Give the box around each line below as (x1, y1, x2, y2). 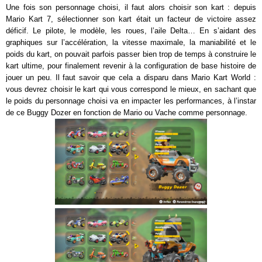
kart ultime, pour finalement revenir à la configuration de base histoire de (6, 61, 256, 71)
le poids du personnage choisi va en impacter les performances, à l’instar (6, 96, 256, 106)
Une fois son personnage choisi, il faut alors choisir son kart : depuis (6, 3, 256, 12)
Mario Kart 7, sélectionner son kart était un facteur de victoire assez (6, 15, 256, 24)
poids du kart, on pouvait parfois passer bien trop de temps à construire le (6, 50, 256, 59)
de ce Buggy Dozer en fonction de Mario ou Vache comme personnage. (6, 108, 247, 118)
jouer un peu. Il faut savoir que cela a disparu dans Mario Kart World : (6, 73, 256, 82)
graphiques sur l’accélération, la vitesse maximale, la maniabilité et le (6, 38, 256, 47)
